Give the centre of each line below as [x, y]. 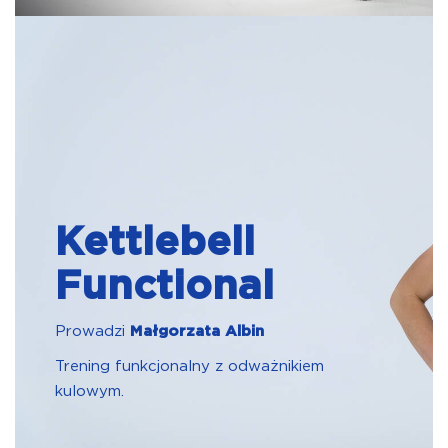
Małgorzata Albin [197, 331]
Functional [164, 287]
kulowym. [89, 391]
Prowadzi [92, 331]
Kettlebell [155, 243]
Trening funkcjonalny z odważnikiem [189, 366]
